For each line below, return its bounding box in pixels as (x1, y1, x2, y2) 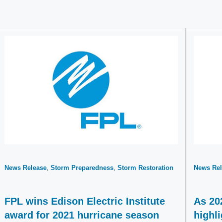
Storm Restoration (117, 164, 173, 171)
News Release (4, 164, 47, 171)
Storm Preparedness (51, 164, 113, 171)
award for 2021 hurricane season (4, 210, 159, 221)
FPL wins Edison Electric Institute (4, 196, 165, 207)
